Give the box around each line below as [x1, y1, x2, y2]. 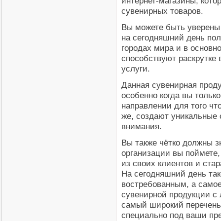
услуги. [121, 64, 150, 74]
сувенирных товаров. [121, 6, 203, 16]
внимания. [121, 121, 162, 131]
